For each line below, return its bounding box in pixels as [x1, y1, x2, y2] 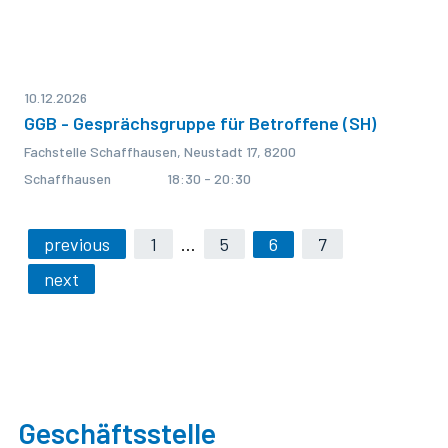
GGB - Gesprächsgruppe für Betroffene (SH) [24, 112, 376, 134]
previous [44, 233, 110, 255]
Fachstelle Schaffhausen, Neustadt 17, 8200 [24, 143, 296, 160]
